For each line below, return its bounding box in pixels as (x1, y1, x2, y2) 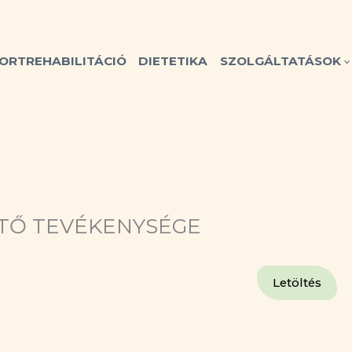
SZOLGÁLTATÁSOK (219, 53, 341, 68)
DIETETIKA (138, 53, 208, 68)
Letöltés (273, 276, 321, 290)
